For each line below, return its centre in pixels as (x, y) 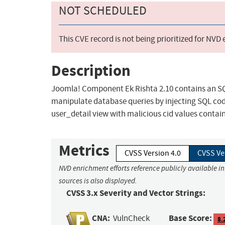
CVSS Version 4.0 (153, 153)
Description (91, 70)
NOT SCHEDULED (103, 11)
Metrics (84, 151)
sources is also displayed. (98, 181)
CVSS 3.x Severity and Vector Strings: (136, 193)
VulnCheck (132, 218)
